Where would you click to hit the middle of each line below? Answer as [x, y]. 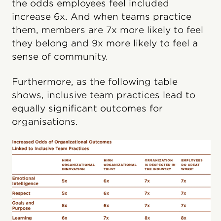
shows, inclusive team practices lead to [104, 95]
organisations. [45, 121]
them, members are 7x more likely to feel [108, 30]
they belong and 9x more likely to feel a [105, 43]
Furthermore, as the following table [95, 81]
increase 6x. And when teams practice [102, 16]
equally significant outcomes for [87, 108]
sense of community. [60, 56]
